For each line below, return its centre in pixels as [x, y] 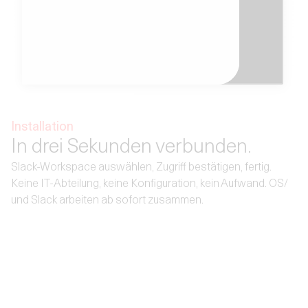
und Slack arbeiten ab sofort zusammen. [107, 199]
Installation [42, 126]
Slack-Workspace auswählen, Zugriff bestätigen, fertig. [141, 166]
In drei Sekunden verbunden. [131, 145]
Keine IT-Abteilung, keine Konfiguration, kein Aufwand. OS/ [150, 183]
